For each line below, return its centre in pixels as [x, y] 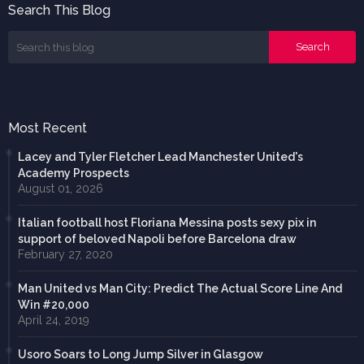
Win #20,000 [54, 305]
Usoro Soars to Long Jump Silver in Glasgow [141, 355]
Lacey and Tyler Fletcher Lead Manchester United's [160, 157]
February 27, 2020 [65, 255]
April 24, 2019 [54, 321]
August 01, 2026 [61, 189]
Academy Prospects [74, 173]
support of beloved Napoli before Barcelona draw [157, 239]
